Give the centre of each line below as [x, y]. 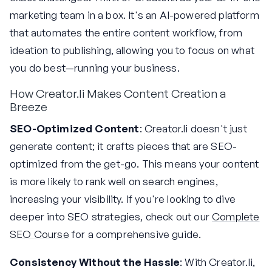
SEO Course [39, 234]
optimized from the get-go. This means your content [134, 164]
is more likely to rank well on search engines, [114, 182]
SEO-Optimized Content [75, 129]
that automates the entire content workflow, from [126, 33]
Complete [236, 217]
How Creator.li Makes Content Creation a [118, 94]
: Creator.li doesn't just [193, 129]
